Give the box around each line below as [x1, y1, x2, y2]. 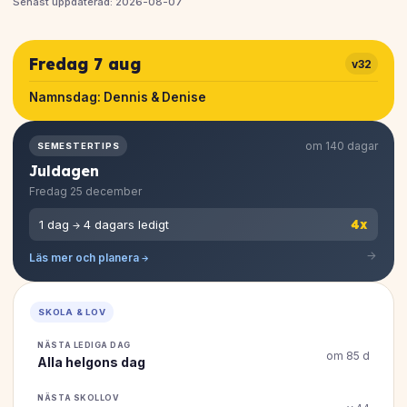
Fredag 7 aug [28, 53, 141, 74]
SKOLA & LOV [38, 306, 106, 317]
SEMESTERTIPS [37, 140, 120, 151]
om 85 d [325, 348, 370, 362]
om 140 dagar [304, 139, 378, 154]
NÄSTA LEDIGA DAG [37, 339, 131, 350]
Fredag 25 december [29, 184, 143, 198]
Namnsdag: [28, 90, 104, 105]
